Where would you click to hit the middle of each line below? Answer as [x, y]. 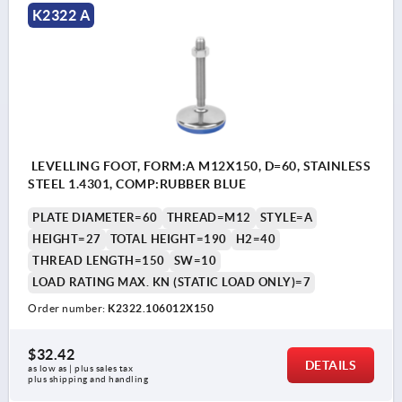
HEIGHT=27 [67, 239]
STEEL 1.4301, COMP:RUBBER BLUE [137, 184]
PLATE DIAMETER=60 [95, 217]
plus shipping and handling [88, 379]
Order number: [68, 308]
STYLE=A [286, 217]
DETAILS [330, 365]
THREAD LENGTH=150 [99, 260]
